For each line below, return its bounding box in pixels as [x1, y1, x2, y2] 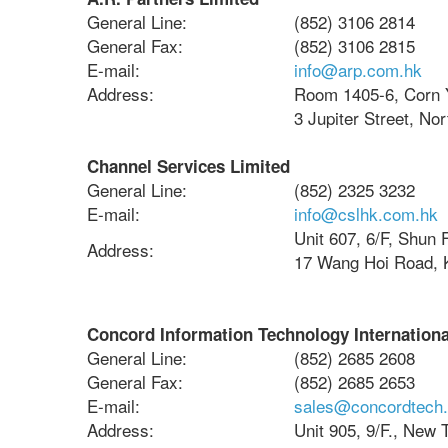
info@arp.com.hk [294, 57, 422, 82]
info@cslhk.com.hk [294, 201, 438, 226]
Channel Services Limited [87, 154, 290, 178]
